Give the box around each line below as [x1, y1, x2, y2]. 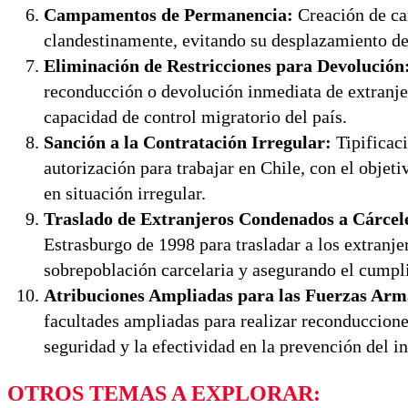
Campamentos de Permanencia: [44, 5, 293, 25]
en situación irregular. [44, 183, 206, 204]
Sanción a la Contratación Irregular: [44, 132, 331, 153]
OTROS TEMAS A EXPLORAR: [7, 382, 321, 406]
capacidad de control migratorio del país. [44, 107, 347, 127]
